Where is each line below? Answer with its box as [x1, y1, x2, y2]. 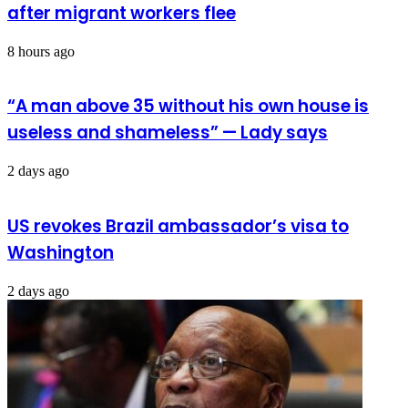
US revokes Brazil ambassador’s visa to [7, 213, 349, 239]
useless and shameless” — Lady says [7, 120, 328, 146]
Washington [7, 240, 114, 265]
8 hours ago [7, 43, 75, 59]
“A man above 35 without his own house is [7, 94, 369, 119]
